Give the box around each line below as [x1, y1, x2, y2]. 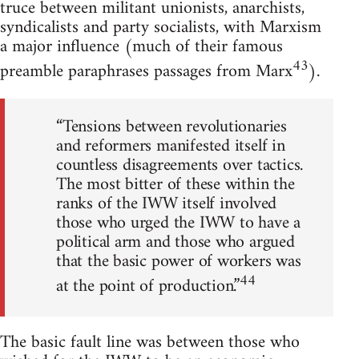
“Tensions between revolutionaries [56, 111, 288, 143]
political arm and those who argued [56, 227, 295, 259]
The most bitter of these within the [56, 169, 295, 201]
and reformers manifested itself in [56, 131, 285, 163]
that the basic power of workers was [56, 246, 301, 278]
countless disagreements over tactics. [56, 150, 304, 182]
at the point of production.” [56, 271, 240, 303]
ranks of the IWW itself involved [56, 188, 277, 220]
